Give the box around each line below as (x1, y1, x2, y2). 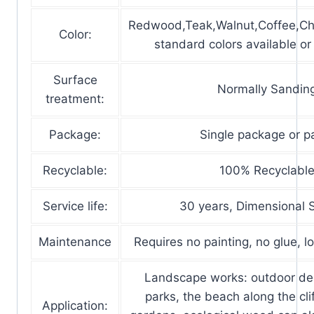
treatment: (46, 91, 104, 106)
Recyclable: (43, 163, 107, 177)
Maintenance (39, 234, 111, 249)
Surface (53, 72, 97, 87)
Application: (42, 298, 108, 313)
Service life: (42, 198, 108, 213)
